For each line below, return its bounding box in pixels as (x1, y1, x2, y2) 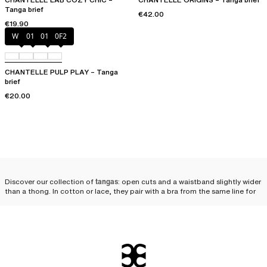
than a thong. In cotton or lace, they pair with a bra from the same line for (5, 186, 256, 197)
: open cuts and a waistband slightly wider (118, 176, 261, 187)
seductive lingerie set (40, 197, 113, 207)
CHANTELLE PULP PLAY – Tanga (5, 67, 118, 77)
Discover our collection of (5, 176, 95, 187)
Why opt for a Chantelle (5, 216, 206, 238)
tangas (95, 176, 118, 187)
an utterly (5, 197, 39, 207)
